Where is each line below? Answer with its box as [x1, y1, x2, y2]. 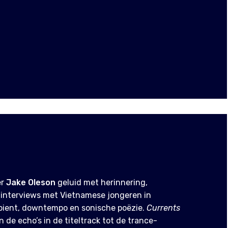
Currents [147, 203, 180, 213]
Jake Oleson [6, 177, 58, 187]
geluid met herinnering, [58, 177, 148, 187]
